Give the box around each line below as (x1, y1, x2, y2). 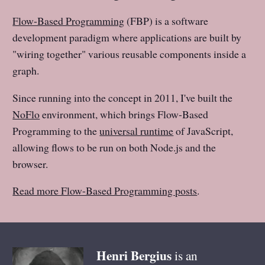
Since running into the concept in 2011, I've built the (12, 90, 233, 105)
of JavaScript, (173, 123, 234, 138)
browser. (12, 156, 49, 171)
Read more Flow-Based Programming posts (12, 183, 198, 198)
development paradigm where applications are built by (12, 30, 242, 44)
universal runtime (99, 123, 174, 138)
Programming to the (12, 123, 100, 138)
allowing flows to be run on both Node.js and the (12, 140, 216, 154)
